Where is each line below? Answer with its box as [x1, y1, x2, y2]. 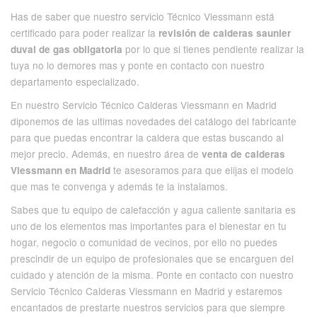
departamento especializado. [11, 74, 139, 89]
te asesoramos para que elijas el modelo [110, 163, 294, 178]
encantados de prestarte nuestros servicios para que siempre [11, 300, 285, 315]
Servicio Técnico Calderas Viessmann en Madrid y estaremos [11, 284, 282, 299]
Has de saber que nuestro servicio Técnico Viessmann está [11, 9, 275, 24]
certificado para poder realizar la [11, 25, 158, 40]
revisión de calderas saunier [158, 26, 291, 40]
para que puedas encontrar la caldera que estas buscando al [11, 130, 284, 145]
